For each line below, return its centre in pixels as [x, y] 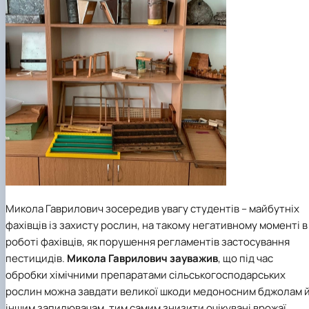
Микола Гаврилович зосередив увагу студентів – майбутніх [152, 209]
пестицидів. [36, 259]
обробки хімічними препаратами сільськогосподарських [146, 275]
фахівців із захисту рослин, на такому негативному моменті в [157, 226]
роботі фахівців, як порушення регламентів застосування [148, 242]
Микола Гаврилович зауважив [142, 259]
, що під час [246, 259]
